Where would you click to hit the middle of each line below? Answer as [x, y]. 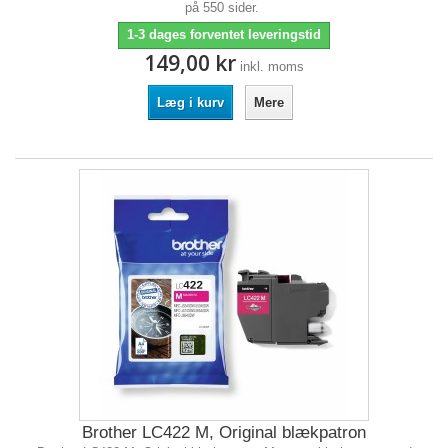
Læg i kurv [190, 102]
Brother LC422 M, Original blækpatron [224, 432]
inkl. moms [272, 66]
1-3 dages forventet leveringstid [224, 34]
